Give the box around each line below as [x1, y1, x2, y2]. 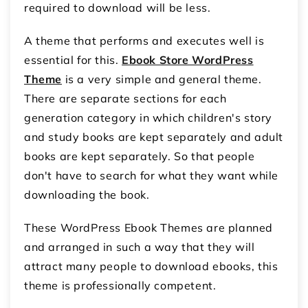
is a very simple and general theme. [62, 71, 262, 86]
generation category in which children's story [24, 110, 273, 124]
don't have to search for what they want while [24, 168, 279, 182]
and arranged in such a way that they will [24, 239, 255, 254]
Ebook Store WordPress [122, 52, 254, 67]
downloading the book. [24, 187, 150, 201]
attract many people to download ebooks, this [24, 258, 278, 273]
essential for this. [24, 52, 122, 67]
